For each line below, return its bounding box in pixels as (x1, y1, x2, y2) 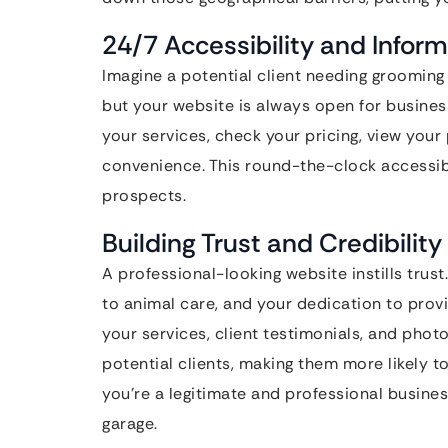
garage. (102, 413, 158, 434)
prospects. (102, 185, 186, 206)
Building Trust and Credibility (102, 226, 442, 260)
